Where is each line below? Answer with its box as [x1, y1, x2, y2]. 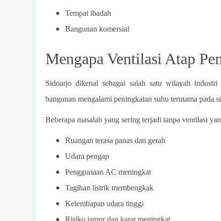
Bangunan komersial [65, 24, 129, 33]
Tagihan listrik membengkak [65, 183, 153, 192]
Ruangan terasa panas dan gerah [65, 136, 165, 145]
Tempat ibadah [65, 8, 111, 17]
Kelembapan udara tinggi [65, 199, 144, 208]
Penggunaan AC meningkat [65, 167, 151, 176]
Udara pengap [65, 151, 109, 160]
